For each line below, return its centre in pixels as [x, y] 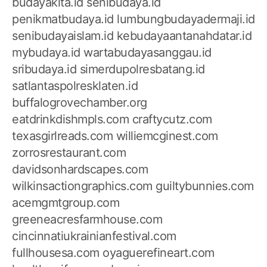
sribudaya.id [44, 69]
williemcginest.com [167, 136]
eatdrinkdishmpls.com [70, 119]
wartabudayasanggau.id [148, 53]
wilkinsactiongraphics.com [82, 186]
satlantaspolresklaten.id [75, 86]
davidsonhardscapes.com [80, 170]
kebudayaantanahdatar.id [184, 36]
